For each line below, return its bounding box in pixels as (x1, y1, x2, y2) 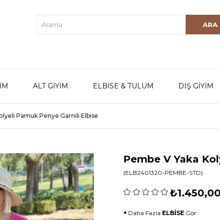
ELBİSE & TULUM (93, 82, 154, 90)
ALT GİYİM (33, 82, 68, 90)
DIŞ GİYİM (178, 82, 214, 90)
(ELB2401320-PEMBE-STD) (123, 169, 203, 176)
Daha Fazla (128, 209, 162, 217)
